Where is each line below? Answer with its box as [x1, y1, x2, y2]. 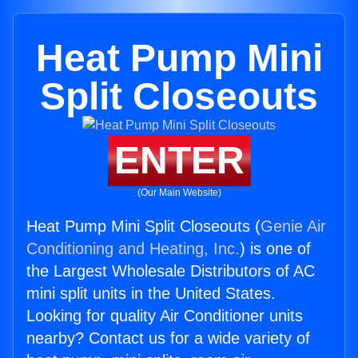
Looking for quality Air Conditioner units [26, 307, 303, 324]
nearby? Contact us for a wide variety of [26, 329, 310, 347]
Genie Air [261, 217, 326, 235]
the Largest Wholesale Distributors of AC [26, 262, 315, 280]
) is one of [240, 240, 311, 257]
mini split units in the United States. [26, 284, 276, 302]
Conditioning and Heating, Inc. [26, 240, 240, 257]
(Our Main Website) [137, 187, 221, 198]
